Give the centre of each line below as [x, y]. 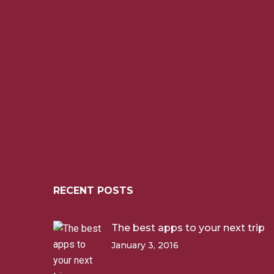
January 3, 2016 [145, 245]
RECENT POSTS [93, 191]
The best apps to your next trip [188, 228]
